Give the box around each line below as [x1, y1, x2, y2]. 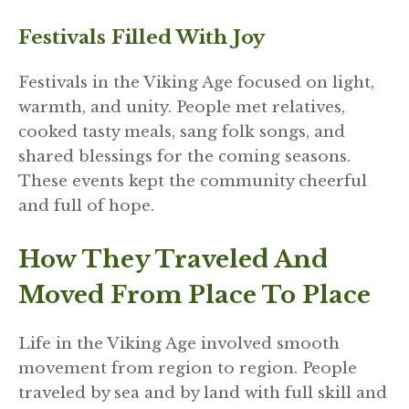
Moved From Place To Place [18, 279, 371, 309]
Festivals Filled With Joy [18, 26, 265, 50]
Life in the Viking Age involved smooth [18, 333, 340, 353]
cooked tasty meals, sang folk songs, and [18, 122, 345, 142]
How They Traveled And [18, 244, 328, 274]
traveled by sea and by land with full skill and [18, 383, 387, 403]
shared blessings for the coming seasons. [18, 147, 351, 167]
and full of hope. [18, 196, 154, 216]
